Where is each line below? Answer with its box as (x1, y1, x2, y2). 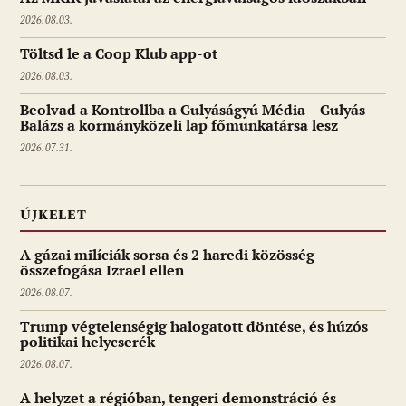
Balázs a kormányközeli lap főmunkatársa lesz (20, 116, 338, 135)
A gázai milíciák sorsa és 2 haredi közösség (20, 246, 314, 265)
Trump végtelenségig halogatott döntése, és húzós (20, 317, 368, 336)
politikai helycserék (20, 333, 155, 352)
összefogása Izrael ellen (20, 261, 184, 280)
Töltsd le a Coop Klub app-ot (20, 44, 217, 63)
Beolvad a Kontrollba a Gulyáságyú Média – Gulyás (20, 101, 365, 120)
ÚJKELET (20, 206, 87, 226)
